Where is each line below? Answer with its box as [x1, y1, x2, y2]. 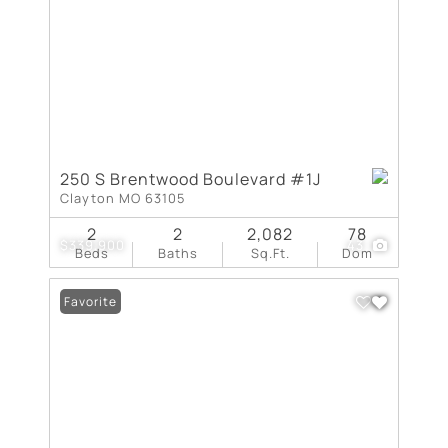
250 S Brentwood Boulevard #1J [60, 167, 321, 190]
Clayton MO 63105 [60, 188, 185, 207]
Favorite [64, 292, 117, 310]
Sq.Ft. [250, 243, 290, 262]
